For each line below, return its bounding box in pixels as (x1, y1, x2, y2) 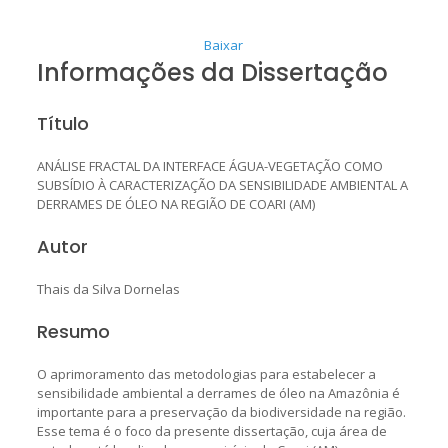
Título (36, 110, 89, 136)
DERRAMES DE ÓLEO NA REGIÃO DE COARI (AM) (36, 194, 315, 213)
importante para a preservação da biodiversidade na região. (36, 402, 406, 421)
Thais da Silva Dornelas (36, 279, 180, 298)
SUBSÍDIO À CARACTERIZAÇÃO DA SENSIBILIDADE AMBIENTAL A (36, 175, 408, 194)
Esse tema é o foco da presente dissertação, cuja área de (36, 421, 387, 440)
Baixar (204, 35, 244, 54)
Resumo (36, 318, 110, 344)
